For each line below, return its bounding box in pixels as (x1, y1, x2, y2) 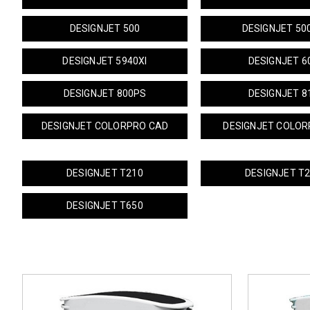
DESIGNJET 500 (69, 23, 140, 34)
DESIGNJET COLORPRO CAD (41, 120, 169, 131)
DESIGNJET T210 (66, 167, 143, 179)
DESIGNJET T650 (66, 200, 143, 211)
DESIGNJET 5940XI (62, 55, 147, 66)
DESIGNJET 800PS (63, 88, 147, 99)
